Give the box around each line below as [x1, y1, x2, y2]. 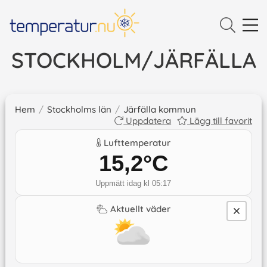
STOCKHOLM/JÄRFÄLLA [11, 46, 256, 74]
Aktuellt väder [110, 203, 171, 215]
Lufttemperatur [104, 137, 171, 149]
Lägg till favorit [190, 115, 253, 127]
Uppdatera [126, 115, 172, 127]
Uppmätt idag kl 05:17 [95, 179, 172, 188]
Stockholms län [46, 104, 111, 116]
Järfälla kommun [123, 104, 196, 116]
